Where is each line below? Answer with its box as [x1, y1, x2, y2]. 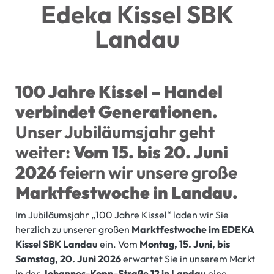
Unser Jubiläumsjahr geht [15, 121, 215, 143]
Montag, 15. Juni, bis [139, 238, 230, 251]
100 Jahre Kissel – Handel [15, 81, 223, 103]
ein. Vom [98, 238, 139, 251]
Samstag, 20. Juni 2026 [15, 253, 121, 265]
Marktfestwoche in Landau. [15, 182, 238, 204]
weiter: [15, 141, 70, 163]
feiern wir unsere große [56, 161, 237, 183]
